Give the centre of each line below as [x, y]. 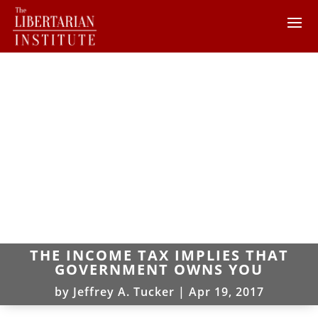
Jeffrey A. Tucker [124, 291]
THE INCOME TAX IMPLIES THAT [159, 255]
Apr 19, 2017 [226, 291]
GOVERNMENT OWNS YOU [159, 269]
